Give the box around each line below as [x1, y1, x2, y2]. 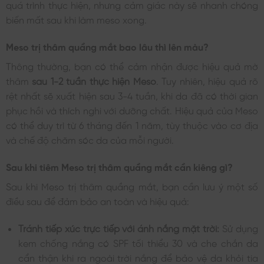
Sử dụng [219, 222, 259, 232]
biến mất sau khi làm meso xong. [6, 14, 147, 24]
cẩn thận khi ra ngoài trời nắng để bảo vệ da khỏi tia [18, 252, 258, 262]
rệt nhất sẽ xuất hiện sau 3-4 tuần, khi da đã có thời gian [6, 90, 258, 100]
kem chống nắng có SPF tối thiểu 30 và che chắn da [18, 237, 258, 247]
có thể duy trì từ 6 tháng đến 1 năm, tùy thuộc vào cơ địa [6, 120, 258, 130]
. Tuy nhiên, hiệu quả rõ [156, 75, 259, 85]
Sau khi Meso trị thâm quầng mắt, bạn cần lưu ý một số [6, 180, 258, 190]
